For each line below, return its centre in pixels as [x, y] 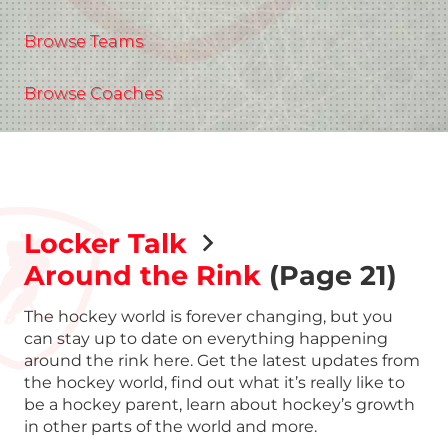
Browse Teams [83, 41]
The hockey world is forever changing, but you [208, 316]
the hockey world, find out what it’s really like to [214, 382]
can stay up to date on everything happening [206, 338]
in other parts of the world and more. [170, 426]
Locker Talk [105, 243]
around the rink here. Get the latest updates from [222, 360]
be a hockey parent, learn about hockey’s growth [219, 404]
